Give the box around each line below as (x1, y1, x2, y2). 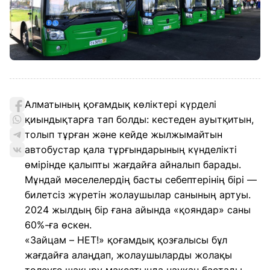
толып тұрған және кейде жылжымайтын (25, 128, 222, 140)
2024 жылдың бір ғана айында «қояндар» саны (25, 204, 251, 216)
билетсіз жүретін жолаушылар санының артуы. (25, 189, 251, 201)
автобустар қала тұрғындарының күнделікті (25, 143, 237, 155)
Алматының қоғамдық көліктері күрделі (25, 98, 216, 110)
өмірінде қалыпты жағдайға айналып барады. (25, 159, 241, 171)
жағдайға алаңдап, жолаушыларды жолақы (25, 249, 232, 261)
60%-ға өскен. (25, 219, 92, 231)
